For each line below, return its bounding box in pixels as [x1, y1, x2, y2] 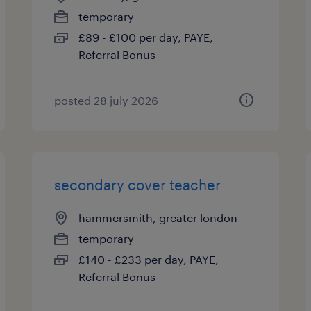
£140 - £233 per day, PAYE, [78, 253, 219, 266]
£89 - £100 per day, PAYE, [78, 31, 214, 44]
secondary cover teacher [54, 176, 221, 193]
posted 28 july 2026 [54, 94, 159, 107]
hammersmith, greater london [78, 211, 238, 224]
